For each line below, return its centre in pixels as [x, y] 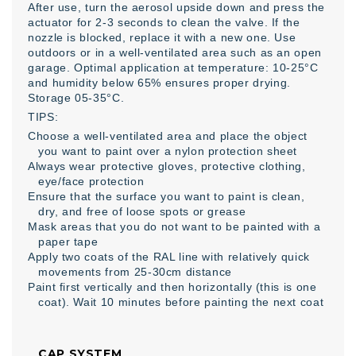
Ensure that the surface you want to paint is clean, [166, 196]
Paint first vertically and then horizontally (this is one [172, 287]
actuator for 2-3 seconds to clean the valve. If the [164, 22]
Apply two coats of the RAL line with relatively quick [169, 257]
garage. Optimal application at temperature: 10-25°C [173, 68]
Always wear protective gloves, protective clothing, [167, 166]
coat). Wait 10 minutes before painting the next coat [181, 302]
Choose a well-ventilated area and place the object [168, 136]
